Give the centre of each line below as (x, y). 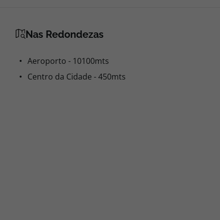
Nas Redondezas (65, 34)
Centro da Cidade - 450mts (77, 77)
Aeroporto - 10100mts (68, 61)
